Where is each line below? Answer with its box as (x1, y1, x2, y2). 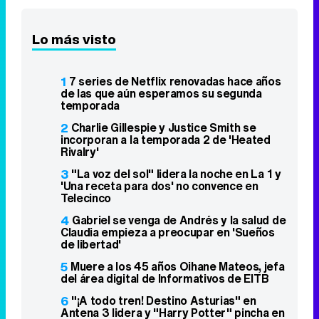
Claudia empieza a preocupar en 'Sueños (61, 223, 275, 241)
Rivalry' (61, 142, 99, 160)
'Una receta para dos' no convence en (61, 177, 258, 194)
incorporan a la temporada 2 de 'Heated (61, 130, 271, 148)
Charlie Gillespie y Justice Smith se (71, 118, 256, 136)
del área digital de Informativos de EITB (61, 269, 269, 287)
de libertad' (61, 235, 122, 253)
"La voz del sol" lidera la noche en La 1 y (71, 164, 281, 182)
